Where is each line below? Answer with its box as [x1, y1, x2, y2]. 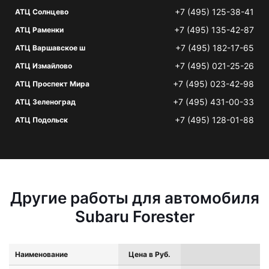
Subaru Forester [74, 207, 195, 226]
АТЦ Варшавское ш [15, 43, 85, 52]
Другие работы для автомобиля [10, 189, 259, 207]
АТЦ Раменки [15, 25, 64, 34]
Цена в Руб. [128, 250, 171, 259]
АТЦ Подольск [15, 115, 68, 124]
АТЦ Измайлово [15, 61, 72, 70]
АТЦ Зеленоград [15, 97, 76, 106]
